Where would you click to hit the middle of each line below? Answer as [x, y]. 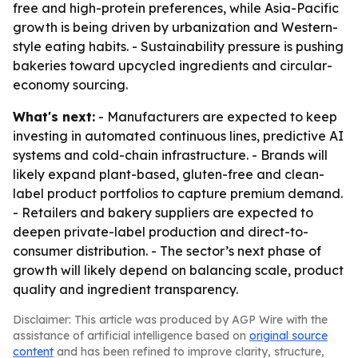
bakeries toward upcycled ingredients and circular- [173, 66]
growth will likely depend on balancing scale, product [178, 270]
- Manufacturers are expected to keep [216, 117]
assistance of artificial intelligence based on [131, 336]
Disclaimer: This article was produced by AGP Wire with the [170, 320]
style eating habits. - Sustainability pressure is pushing [178, 46]
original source [288, 336]
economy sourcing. [70, 85]
